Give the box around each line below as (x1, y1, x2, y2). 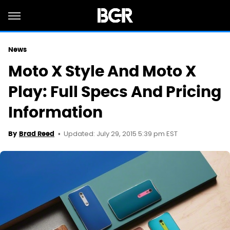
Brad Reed (19, 129, 54, 138)
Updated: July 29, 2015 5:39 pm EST (64, 129, 178, 140)
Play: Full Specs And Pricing (8, 82, 221, 102)
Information (8, 102, 103, 122)
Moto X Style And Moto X (8, 61, 196, 81)
